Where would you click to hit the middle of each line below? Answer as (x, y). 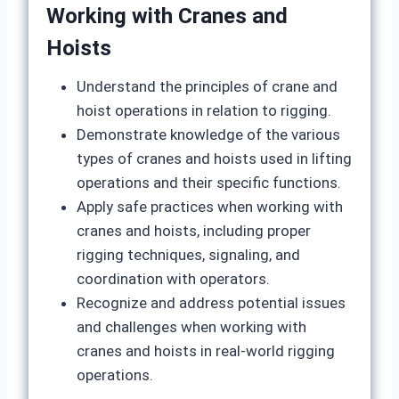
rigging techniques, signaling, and (188, 255)
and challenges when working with (191, 327)
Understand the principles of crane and (207, 86)
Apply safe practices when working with (210, 207)
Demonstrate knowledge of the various (208, 134)
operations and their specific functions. (209, 183)
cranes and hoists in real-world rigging (206, 351)
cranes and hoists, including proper (194, 231)
